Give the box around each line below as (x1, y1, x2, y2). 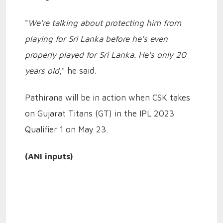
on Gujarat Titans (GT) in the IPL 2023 (25, 108, 174, 118)
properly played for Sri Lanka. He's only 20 (25, 49, 186, 60)
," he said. (59, 65, 96, 76)
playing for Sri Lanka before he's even (25, 33, 168, 44)
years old (25, 65, 59, 76)
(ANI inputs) (25, 151, 73, 161)
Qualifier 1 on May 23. (25, 124, 108, 134)
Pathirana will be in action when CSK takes (25, 92, 190, 103)
